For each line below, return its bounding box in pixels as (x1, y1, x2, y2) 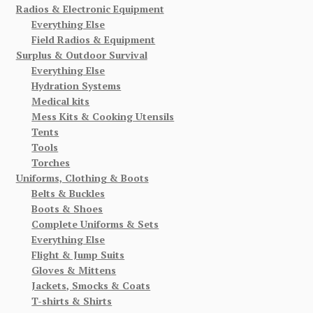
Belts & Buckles (31, 187, 105, 201)
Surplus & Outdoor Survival (15, 48, 147, 62)
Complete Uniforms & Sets (31, 217, 159, 231)
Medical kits (31, 94, 90, 108)
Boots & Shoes (31, 202, 103, 216)
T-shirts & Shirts (31, 294, 112, 308)
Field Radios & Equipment (31, 33, 156, 47)
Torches (31, 156, 71, 170)
